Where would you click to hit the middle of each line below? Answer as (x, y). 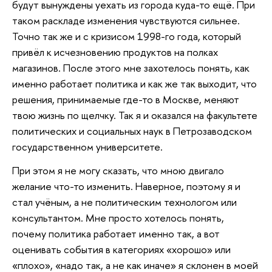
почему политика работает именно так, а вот (116, 234)
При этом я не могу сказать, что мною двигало (118, 171)
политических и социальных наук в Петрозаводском (132, 131)
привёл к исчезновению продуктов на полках (115, 52)
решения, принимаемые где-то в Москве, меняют (126, 99)
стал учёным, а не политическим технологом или (124, 202)
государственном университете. (87, 146)
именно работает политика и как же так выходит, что (134, 83)
